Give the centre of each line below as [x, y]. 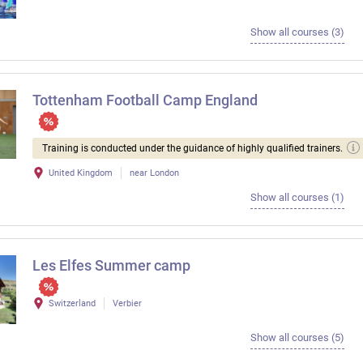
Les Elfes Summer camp [111, 266]
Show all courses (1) [297, 198]
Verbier [127, 304]
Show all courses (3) [297, 32]
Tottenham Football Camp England [145, 100]
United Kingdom [81, 173]
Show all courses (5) [297, 337]
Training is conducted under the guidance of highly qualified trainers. [192, 149]
